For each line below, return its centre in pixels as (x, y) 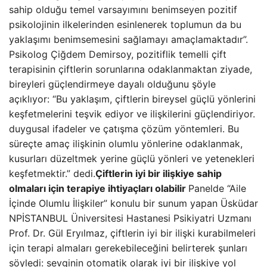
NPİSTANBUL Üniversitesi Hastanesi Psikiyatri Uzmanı (130, 218)
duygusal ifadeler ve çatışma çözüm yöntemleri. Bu (124, 129)
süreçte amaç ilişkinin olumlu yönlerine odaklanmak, (126, 144)
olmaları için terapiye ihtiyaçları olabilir (99, 188)
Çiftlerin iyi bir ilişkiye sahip (159, 173)
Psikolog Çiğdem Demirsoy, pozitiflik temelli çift (118, 54)
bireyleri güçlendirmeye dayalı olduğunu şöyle (112, 84)
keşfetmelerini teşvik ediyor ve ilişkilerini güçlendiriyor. (132, 114)
